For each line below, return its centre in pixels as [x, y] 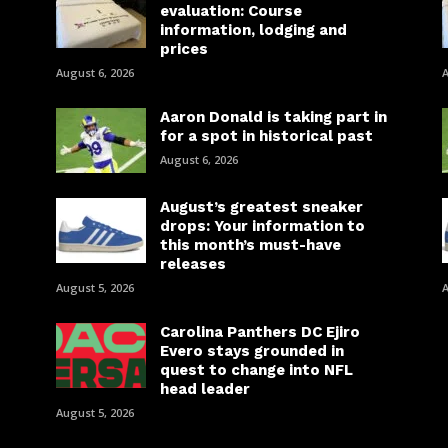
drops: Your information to [262, 226]
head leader [204, 389]
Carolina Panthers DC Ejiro [259, 332]
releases [192, 264]
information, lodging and [253, 30]
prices [183, 49]
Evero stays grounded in [251, 351]
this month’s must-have [250, 245]
